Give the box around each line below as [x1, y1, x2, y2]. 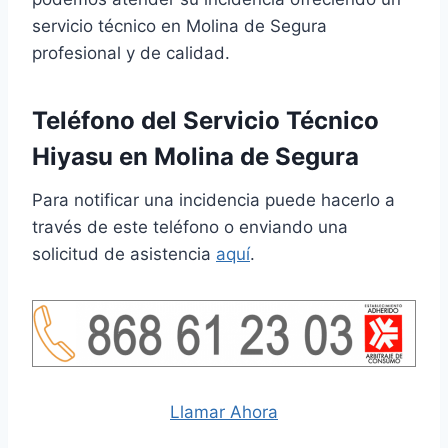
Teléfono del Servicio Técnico [32, 106, 379, 136]
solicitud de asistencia [32, 244, 216, 265]
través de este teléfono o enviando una [32, 217, 348, 238]
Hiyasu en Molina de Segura [32, 142, 359, 172]
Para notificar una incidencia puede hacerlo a [32, 190, 395, 211]
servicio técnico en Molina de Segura [32, 16, 327, 37]
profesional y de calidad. [32, 43, 230, 64]
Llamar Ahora [170, 402, 278, 423]
